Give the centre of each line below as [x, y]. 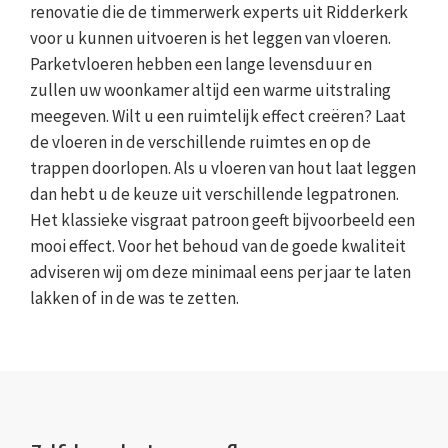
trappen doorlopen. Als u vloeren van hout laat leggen [223, 167]
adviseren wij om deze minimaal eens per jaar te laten [220, 271]
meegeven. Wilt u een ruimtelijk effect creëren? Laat [218, 115]
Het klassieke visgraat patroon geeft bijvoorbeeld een [222, 219]
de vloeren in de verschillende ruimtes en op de [200, 141]
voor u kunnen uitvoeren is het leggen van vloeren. [210, 37]
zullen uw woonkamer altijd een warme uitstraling [210, 89]
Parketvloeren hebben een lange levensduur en [201, 63]
